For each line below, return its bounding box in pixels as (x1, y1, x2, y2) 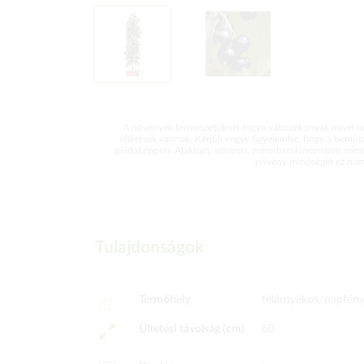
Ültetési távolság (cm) (138, 323, 245, 335)
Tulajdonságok (95, 239, 204, 256)
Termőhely (138, 294, 190, 305)
